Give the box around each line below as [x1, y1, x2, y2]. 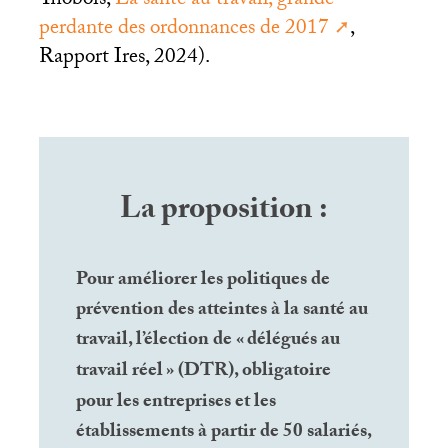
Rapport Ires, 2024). [38, 41, 210, 78]
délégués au [247, 324, 341, 357]
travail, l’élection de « [76, 324, 245, 357]
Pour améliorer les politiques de [76, 264, 331, 297]
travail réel [76, 355, 164, 388]
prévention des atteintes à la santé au [76, 294, 369, 327]
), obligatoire [228, 355, 332, 388]
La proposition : [120, 186, 328, 240]
